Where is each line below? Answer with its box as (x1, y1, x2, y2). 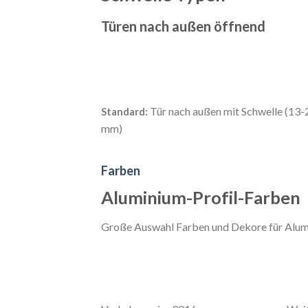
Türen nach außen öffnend (101, 17, 265, 34)
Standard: (101, 105, 150, 118)
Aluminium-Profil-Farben (101, 186, 300, 208)
